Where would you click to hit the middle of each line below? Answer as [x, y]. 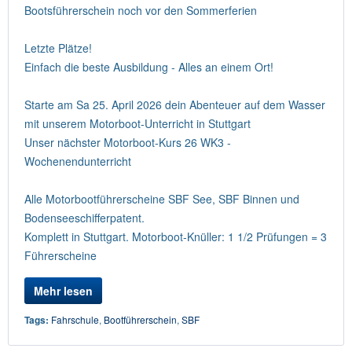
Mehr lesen [63, 291]
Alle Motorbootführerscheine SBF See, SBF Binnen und [162, 199]
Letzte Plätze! [58, 48]
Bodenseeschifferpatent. [84, 218]
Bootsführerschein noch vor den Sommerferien [141, 10]
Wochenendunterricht [78, 161]
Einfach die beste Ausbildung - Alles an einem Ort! [149, 67]
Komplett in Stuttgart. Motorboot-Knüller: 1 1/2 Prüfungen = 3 [176, 236]
